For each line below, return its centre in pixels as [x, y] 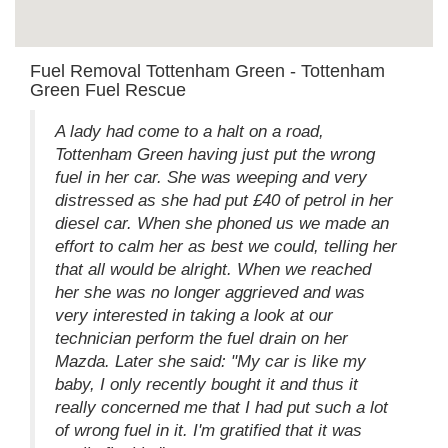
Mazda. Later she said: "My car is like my [210, 361]
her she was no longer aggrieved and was [210, 292]
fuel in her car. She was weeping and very [211, 177]
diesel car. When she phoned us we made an [222, 223]
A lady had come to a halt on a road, [189, 131]
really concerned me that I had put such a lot [221, 407]
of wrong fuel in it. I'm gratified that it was [208, 430]
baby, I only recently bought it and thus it [206, 384]
